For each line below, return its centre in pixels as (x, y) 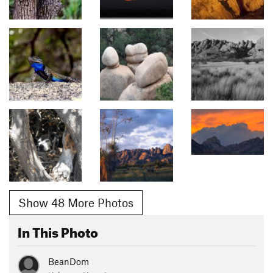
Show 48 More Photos (76, 202)
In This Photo (58, 230)
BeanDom (69, 262)
